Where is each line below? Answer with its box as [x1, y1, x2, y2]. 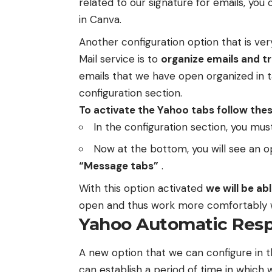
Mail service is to [79, 52, 161, 66]
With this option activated [79, 181, 206, 195]
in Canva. [79, 13, 121, 27]
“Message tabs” [79, 159, 158, 173]
